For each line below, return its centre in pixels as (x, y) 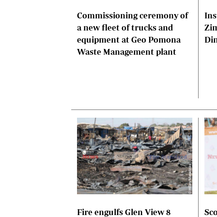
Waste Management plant (127, 52)
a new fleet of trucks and (125, 28)
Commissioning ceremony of (132, 15)
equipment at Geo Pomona (129, 40)
